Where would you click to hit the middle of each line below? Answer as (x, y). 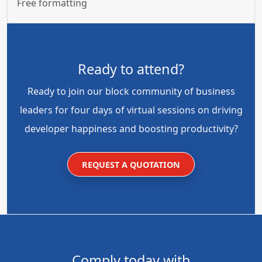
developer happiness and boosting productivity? (131, 129)
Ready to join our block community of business (131, 92)
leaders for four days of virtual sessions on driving (131, 110)
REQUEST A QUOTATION (131, 165)
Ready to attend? (131, 69)
